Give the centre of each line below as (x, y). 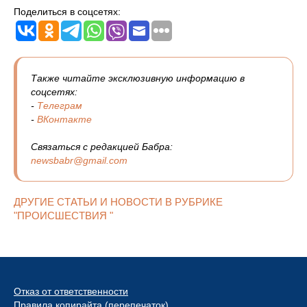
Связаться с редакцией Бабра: (102, 147)
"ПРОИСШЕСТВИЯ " (63, 216)
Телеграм (60, 106)
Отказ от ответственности (71, 292)
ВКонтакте (64, 120)
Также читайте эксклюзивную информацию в (138, 78)
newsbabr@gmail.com (79, 161)
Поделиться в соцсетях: (67, 12)
